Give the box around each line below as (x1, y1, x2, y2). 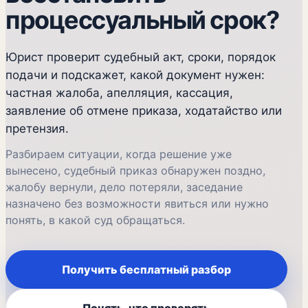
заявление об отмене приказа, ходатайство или (5, 104, 282, 118)
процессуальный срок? (5, 5, 279, 35)
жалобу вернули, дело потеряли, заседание (5, 180, 243, 194)
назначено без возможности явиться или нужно (5, 197, 269, 210)
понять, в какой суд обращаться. (5, 213, 185, 227)
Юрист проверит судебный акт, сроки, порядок (5, 50, 276, 64)
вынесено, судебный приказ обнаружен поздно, (5, 164, 265, 177)
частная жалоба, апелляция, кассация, (5, 86, 233, 100)
